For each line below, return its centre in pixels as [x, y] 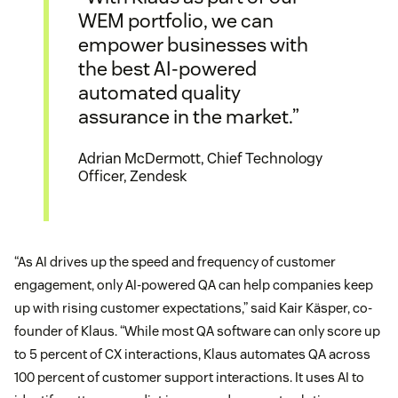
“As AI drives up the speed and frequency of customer [175, 262]
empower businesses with [193, 44]
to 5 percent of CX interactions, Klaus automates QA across [192, 354]
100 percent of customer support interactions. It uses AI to [189, 378]
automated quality [159, 92]
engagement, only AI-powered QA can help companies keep [194, 285]
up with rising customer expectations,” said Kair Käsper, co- [193, 308]
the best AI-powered [167, 68]
